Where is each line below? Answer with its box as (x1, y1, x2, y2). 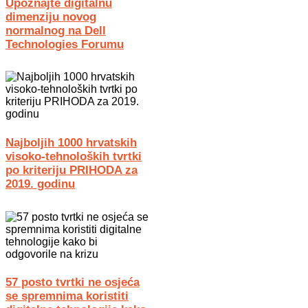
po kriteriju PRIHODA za (5, 164, 137, 177)
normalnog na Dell (5, 23, 106, 37)
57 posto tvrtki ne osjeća (5, 276, 140, 289)
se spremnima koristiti (5, 289, 129, 303)
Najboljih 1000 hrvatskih (5, 136, 137, 150)
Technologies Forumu (5, 37, 124, 51)
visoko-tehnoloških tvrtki (5, 150, 142, 164)
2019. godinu (5, 177, 75, 191)
